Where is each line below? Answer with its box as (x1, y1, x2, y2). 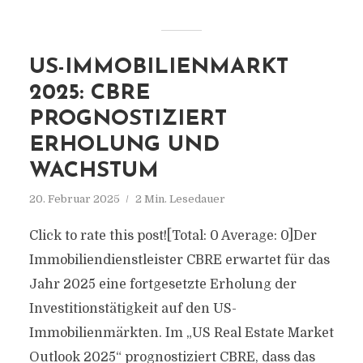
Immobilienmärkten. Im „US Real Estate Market (28, 326, 334, 340)
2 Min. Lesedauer (135, 193, 225, 205)
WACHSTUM (28, 160, 159, 182)
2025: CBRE (28, 83, 150, 105)
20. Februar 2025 (28, 193, 120, 205)
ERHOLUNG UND (28, 135, 220, 156)
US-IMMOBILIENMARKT (28, 57, 288, 79)
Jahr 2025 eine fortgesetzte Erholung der (28, 277, 297, 292)
